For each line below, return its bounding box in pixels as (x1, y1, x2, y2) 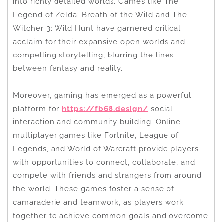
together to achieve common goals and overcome (13, 211, 208, 220)
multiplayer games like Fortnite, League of (13, 130, 179, 140)
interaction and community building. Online (13, 117, 181, 126)
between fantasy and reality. (13, 63, 123, 73)
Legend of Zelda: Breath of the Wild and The (13, 10, 187, 19)
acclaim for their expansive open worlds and (13, 37, 185, 46)
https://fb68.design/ (62, 104, 148, 113)
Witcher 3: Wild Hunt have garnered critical (13, 23, 181, 33)
